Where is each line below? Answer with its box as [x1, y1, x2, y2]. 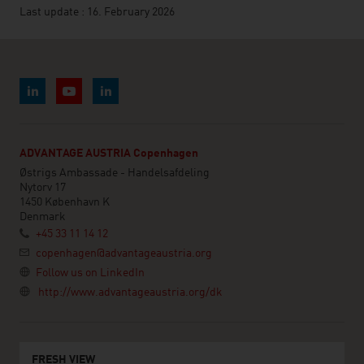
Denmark [19, 211, 66, 223]
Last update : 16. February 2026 [19, 6, 175, 18]
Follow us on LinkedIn [36, 267, 145, 279]
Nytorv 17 [19, 182, 66, 193]
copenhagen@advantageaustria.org [36, 248, 212, 259]
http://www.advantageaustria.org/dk [38, 287, 223, 298]
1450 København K [19, 197, 110, 208]
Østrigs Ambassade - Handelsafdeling [19, 167, 210, 179]
